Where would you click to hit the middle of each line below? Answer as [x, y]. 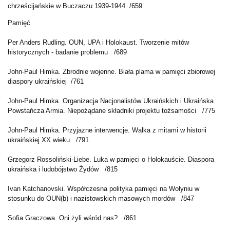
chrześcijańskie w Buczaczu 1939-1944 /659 [75, 6]
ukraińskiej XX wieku [40, 140]
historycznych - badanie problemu [58, 52]
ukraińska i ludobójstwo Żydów [54, 169]
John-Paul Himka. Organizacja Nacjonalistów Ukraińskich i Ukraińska [111, 101]
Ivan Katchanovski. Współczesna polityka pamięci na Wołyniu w [103, 189]
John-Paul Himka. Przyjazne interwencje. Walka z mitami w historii [107, 130]
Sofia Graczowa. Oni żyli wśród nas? [64, 218]
